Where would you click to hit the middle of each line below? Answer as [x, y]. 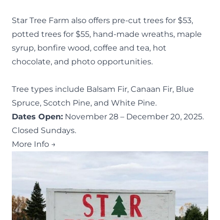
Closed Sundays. [44, 130]
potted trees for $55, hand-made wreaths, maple [107, 34]
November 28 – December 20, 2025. [133, 116]
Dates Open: [37, 116]
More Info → [34, 144]
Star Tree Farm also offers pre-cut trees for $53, [102, 20]
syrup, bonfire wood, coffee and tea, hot [89, 48]
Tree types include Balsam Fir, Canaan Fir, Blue [103, 89]
